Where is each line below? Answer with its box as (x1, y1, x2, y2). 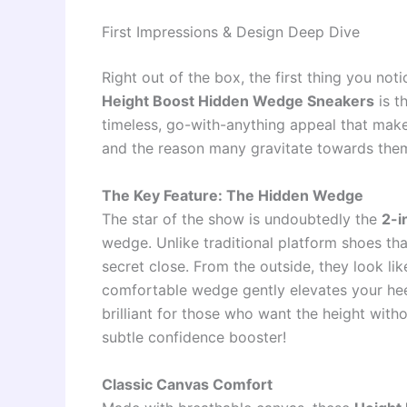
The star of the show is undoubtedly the (102, 209, 382, 228)
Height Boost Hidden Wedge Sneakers (102, 92, 374, 111)
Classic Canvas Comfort (102, 374, 273, 393)
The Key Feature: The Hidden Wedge (102, 185, 363, 204)
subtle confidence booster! (102, 327, 286, 346)
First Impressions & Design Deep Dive (102, 23, 360, 42)
